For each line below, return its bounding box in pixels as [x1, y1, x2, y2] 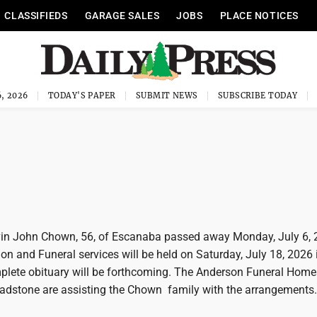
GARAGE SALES [84, 10, 160, 21]
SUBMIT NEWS [135, 91, 198, 100]
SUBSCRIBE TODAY [217, 91, 298, 100]
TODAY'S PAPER [47, 91, 116, 100]
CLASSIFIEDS [4, 10, 68, 21]
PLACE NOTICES [219, 10, 299, 21]
